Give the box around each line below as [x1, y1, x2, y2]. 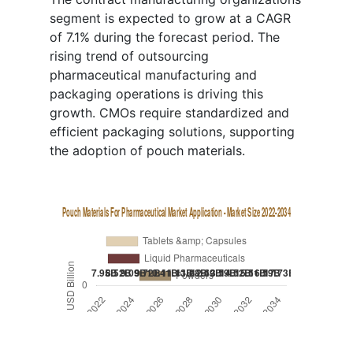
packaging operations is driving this [50, 86, 263, 102]
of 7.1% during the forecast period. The [50, 29, 280, 46]
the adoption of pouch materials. [50, 143, 245, 159]
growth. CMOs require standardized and [50, 105, 289, 121]
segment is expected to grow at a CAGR [50, 10, 291, 27]
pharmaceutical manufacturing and [50, 67, 257, 84]
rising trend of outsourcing [50, 48, 209, 65]
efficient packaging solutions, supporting [50, 124, 295, 140]
